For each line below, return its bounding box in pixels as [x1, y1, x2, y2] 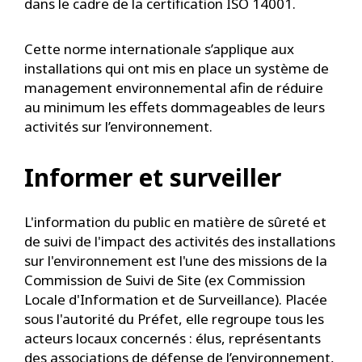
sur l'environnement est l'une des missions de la [24, 251, 327, 270]
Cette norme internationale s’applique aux [24, 40, 294, 58]
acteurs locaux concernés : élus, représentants [24, 329, 321, 347]
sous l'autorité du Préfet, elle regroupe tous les [24, 309, 324, 328]
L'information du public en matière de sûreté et [24, 213, 326, 231]
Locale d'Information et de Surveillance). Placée [24, 290, 327, 309]
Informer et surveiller [24, 161, 281, 194]
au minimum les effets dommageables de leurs [24, 98, 325, 116]
